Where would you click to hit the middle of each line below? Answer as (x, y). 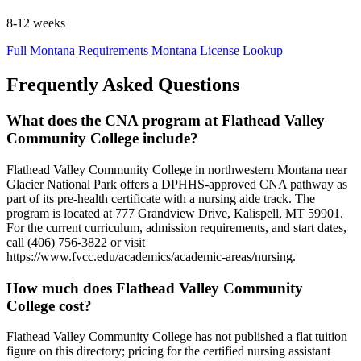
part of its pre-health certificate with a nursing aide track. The (161, 198)
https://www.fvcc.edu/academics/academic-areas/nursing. (151, 256)
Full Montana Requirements (77, 51)
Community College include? (102, 139)
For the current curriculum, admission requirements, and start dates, (176, 227)
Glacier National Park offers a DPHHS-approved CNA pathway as (177, 184)
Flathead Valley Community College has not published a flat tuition (177, 337)
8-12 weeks (36, 23)
